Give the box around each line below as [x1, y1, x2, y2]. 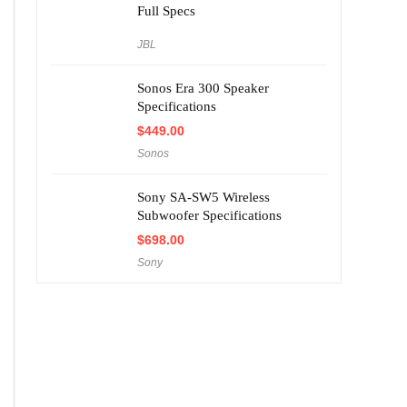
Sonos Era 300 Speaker [137, 80, 269, 95]
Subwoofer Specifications [137, 207, 282, 223]
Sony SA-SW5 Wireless [137, 189, 270, 204]
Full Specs [137, 3, 195, 18]
